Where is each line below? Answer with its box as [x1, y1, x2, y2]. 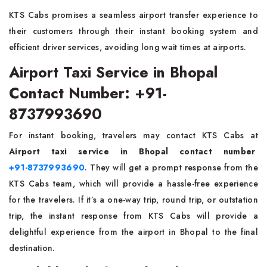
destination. [9, 242, 58, 254]
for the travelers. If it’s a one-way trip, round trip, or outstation [9, 194, 258, 206]
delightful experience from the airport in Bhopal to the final [9, 226, 258, 238]
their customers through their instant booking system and [9, 25, 258, 37]
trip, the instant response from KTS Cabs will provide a [9, 210, 258, 222]
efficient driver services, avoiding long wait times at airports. [9, 41, 247, 53]
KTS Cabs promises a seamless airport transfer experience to [9, 9, 258, 21]
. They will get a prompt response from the [85, 162, 258, 173]
